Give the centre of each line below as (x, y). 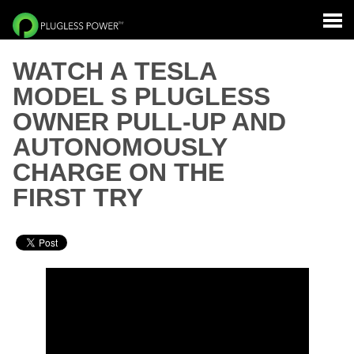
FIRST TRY (78, 198)
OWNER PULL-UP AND (149, 122)
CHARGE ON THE (119, 172)
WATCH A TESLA (115, 71)
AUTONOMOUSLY (120, 147)
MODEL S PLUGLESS (141, 96)
